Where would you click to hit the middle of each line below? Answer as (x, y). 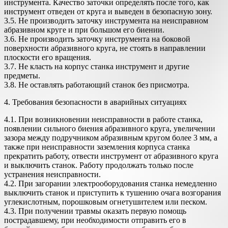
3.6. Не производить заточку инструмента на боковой (97, 39)
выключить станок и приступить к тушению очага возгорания (112, 193)
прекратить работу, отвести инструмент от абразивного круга (111, 156)
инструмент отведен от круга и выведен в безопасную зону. (108, 12)
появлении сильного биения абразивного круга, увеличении (110, 129)
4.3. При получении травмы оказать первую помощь (95, 211)
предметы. (22, 76)
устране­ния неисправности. (52, 175)
